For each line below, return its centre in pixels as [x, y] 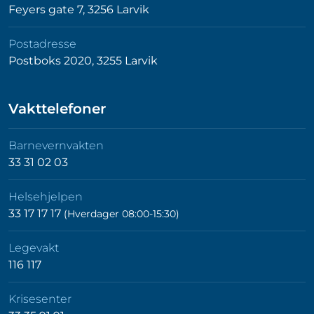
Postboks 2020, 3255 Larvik [83, 61]
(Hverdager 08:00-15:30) [122, 214]
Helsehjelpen [46, 197]
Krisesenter [40, 299]
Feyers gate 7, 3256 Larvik [79, 10]
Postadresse [42, 44]
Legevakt [34, 248]
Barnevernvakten [56, 146]
